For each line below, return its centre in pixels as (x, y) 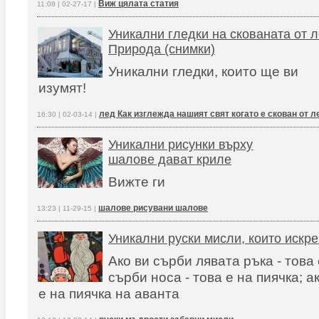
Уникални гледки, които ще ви (203, 71)
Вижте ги (137, 182)
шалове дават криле (170, 159)
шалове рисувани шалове (153, 208)
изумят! (62, 88)
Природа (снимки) (162, 49)
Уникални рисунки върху (181, 145)
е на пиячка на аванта (109, 293)
